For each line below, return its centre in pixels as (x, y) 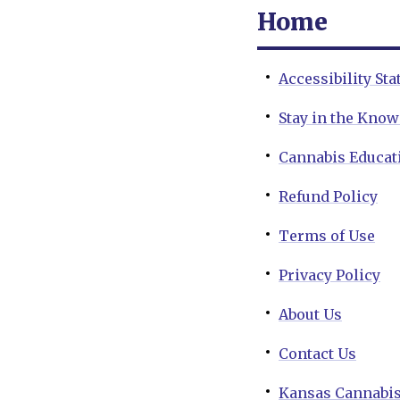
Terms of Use (327, 236)
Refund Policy (328, 197)
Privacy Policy (329, 275)
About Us (310, 315)
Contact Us (317, 354)
